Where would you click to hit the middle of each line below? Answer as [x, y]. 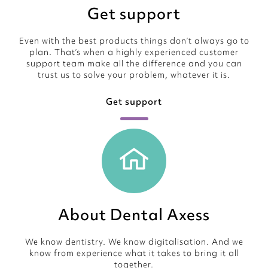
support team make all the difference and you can [134, 63]
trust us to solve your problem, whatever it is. [134, 75]
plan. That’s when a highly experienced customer [134, 52]
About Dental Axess [134, 215]
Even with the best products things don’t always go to [134, 41]
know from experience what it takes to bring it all [134, 253]
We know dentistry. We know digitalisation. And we [134, 242]
